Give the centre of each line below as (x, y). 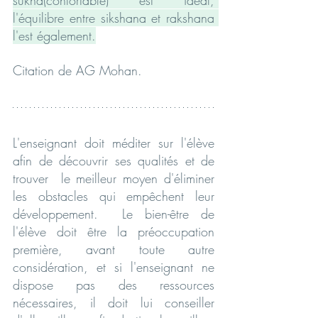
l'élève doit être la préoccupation (114, 231)
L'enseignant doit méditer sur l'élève (114, 142)
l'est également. (54, 35)
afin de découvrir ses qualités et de (114, 160)
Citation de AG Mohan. (77, 70)
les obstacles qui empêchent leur (114, 196)
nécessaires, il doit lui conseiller (114, 302)
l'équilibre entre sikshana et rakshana (114, 17)
